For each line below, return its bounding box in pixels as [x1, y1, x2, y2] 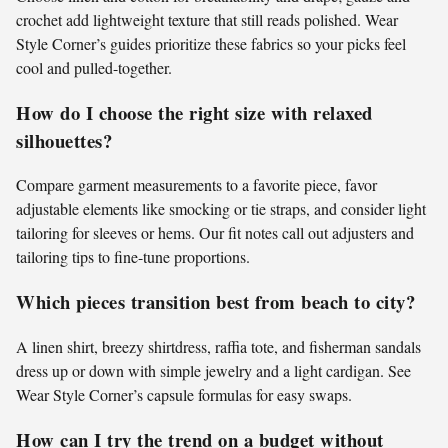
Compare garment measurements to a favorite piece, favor [16, 174, 377, 196]
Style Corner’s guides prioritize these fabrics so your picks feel [16, 32, 406, 54]
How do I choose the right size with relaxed [16, 98, 373, 126]
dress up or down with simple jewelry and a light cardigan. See [16, 359, 411, 381]
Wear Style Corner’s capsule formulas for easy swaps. [16, 383, 352, 405]
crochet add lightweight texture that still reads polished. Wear [16, 8, 398, 30]
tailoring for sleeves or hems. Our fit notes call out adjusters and [16, 222, 414, 244]
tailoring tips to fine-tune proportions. [16, 246, 250, 268]
